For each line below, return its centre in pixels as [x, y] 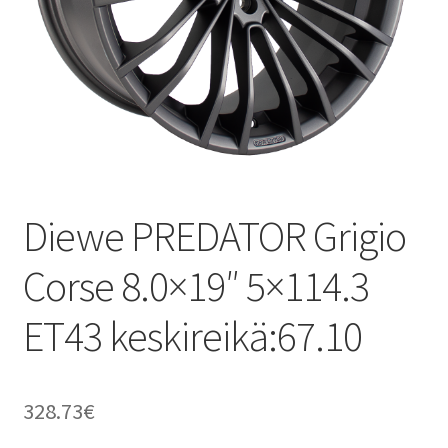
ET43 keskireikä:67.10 [192, 335]
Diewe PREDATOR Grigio [214, 235]
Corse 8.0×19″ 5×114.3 [195, 285]
